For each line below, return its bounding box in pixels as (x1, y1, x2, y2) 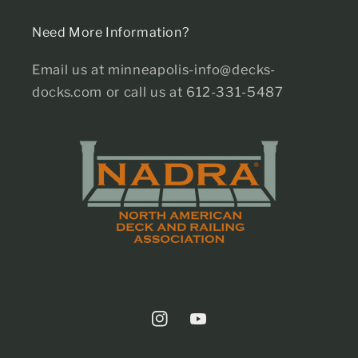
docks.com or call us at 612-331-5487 (32, 83, 284, 100)
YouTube (189, 320, 243, 336)
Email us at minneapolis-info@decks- (32, 61, 276, 78)
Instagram (150, 320, 213, 336)
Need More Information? (32, 24, 189, 40)
